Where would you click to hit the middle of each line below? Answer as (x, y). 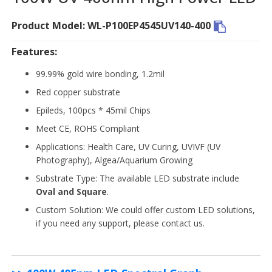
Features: (34, 52)
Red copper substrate (78, 92)
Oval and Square (71, 192)
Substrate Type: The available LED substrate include (138, 178)
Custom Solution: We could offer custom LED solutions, (145, 210)
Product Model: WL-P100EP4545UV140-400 (111, 25)
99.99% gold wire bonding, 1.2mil (100, 74)
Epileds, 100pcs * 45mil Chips (93, 110)
